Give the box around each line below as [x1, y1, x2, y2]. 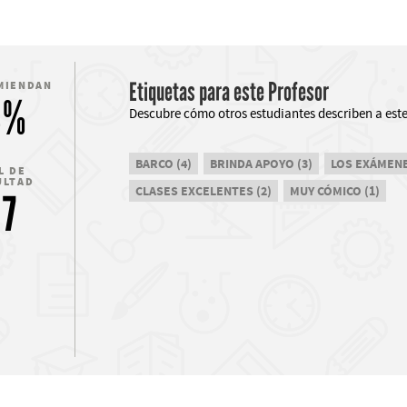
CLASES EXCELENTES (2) [134, 183, 272, 199]
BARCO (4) [134, 155, 192, 172]
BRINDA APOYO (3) [209, 155, 313, 172]
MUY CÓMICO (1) [289, 183, 380, 199]
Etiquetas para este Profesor [128, 77, 329, 108]
